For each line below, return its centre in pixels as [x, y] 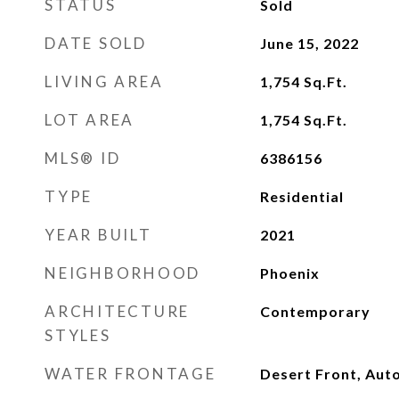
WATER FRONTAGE [130, 374]
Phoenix [289, 273]
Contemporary [315, 311]
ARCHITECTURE [117, 311]
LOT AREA [90, 120]
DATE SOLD [96, 43]
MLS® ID [83, 158]
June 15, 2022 [309, 43]
